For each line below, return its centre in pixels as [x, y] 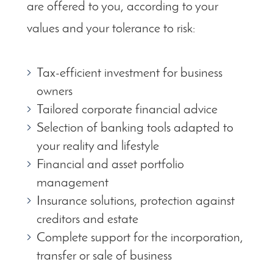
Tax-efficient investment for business [129, 74]
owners [55, 92]
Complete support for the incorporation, [140, 238]
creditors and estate [87, 220]
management [73, 183]
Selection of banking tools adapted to [135, 129]
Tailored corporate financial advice [127, 110]
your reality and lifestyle [98, 147]
